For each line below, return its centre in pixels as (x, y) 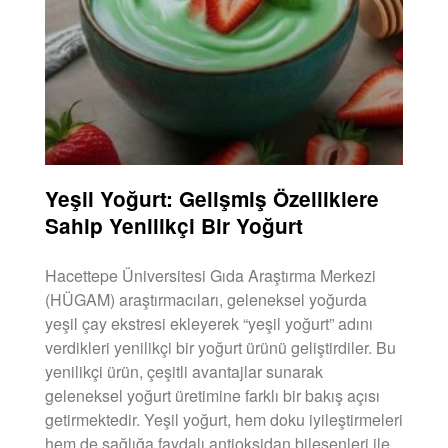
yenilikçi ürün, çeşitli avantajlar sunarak (184, 371)
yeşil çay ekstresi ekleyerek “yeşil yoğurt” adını (209, 323)
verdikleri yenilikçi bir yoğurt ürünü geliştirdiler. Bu (220, 347)
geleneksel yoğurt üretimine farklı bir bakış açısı (212, 395)
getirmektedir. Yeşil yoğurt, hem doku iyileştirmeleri (224, 419)
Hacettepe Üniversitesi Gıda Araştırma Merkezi (210, 275)
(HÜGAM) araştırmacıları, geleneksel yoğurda (206, 299)
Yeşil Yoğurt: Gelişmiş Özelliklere (212, 198)
